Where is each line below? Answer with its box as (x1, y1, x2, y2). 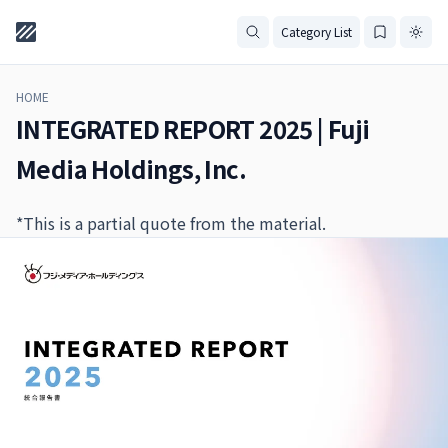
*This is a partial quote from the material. (16, 211, 326, 235)
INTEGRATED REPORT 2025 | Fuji (16, 111, 370, 146)
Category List (281, 23, 352, 40)
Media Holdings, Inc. (16, 151, 246, 186)
